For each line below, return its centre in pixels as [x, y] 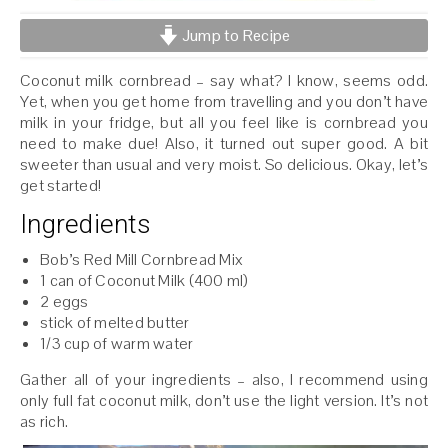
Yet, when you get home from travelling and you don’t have [224, 102]
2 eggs [64, 302]
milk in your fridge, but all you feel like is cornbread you [224, 123]
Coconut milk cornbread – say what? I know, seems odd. [224, 81]
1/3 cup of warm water [117, 344]
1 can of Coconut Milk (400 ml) [144, 281]
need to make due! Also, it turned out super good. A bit [224, 144]
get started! [60, 186]
